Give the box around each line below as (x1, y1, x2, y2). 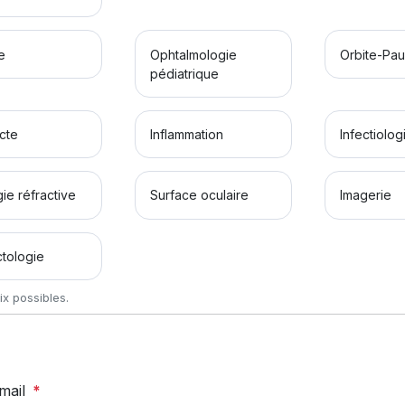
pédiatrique (149, 65, 219, 81)
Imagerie (340, 187, 392, 203)
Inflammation (149, 126, 223, 142)
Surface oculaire (149, 187, 249, 203)
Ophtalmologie (149, 46, 237, 62)
